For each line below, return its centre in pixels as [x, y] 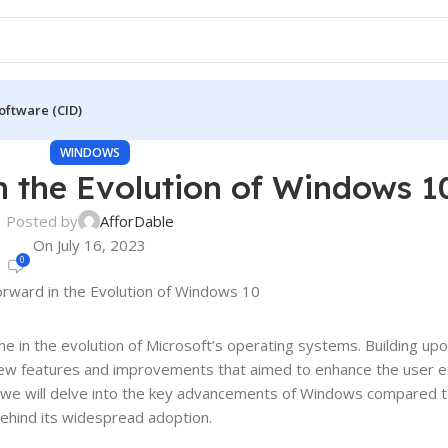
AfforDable [136, 221]
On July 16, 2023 [90, 245]
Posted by [41, 221]
